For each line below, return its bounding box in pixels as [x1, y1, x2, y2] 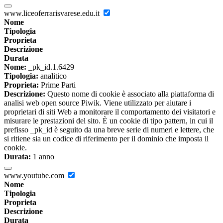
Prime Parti [39, 81, 76, 90]
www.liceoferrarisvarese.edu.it [4, 9, 102, 18]
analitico [38, 72, 67, 81]
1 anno [31, 152, 54, 161]
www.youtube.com [4, 171, 66, 180]
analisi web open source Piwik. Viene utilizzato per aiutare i [4, 99, 191, 108]
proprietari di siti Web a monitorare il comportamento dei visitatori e [4, 108, 216, 116]
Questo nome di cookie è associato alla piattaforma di [45, 90, 214, 99]
